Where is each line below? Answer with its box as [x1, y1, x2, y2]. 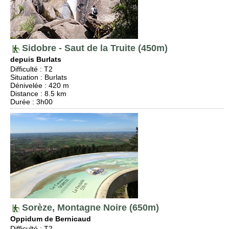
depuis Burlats [10, 55, 61, 63]
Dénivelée [10, 81, 42, 89]
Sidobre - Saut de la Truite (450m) [19, 43, 168, 53]
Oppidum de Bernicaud [10, 215, 91, 223]
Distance [10, 89, 38, 98]
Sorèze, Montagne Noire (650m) [19, 202, 159, 213]
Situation [10, 73, 38, 81]
